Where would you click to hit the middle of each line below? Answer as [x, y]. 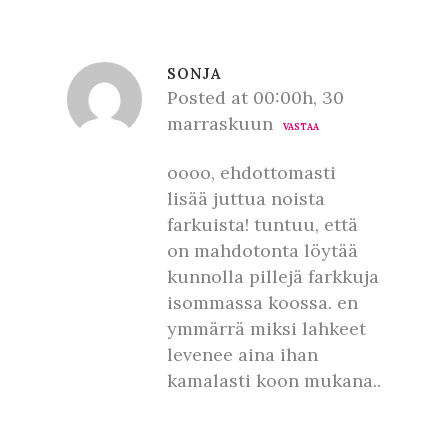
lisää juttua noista [246, 198]
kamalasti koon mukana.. [274, 380]
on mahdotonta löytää [262, 250]
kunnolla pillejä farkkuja [273, 276]
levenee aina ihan [242, 354]
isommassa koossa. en [262, 302]
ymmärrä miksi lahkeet [266, 328]
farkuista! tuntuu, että [262, 224]
